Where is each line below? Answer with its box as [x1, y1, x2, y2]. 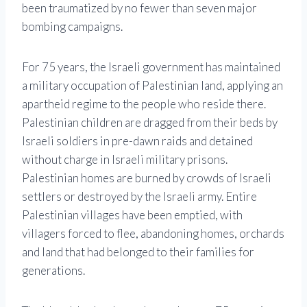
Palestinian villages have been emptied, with [22, 208, 243, 223]
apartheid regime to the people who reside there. [22, 97, 266, 112]
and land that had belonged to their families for [22, 245, 254, 260]
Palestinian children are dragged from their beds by [22, 115, 278, 130]
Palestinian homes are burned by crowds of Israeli [22, 171, 271, 186]
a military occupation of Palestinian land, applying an [22, 78, 283, 93]
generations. [22, 263, 85, 278]
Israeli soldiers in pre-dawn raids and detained [22, 134, 253, 149]
